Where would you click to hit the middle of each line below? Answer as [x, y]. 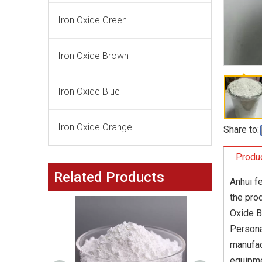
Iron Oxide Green [92, 20]
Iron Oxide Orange [95, 127]
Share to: [241, 130]
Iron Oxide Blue [89, 92]
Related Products [109, 177]
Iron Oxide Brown [93, 56]
